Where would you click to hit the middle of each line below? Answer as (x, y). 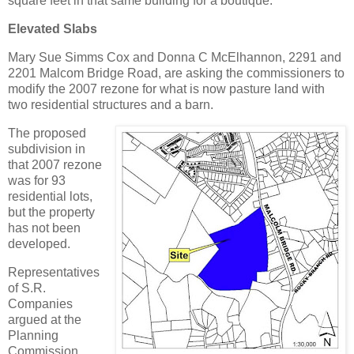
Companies (40, 303)
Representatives (54, 272)
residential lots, (50, 196)
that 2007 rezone (55, 164)
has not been (44, 228)
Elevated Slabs (53, 29)
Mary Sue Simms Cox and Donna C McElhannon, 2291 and (175, 57)
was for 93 (37, 180)
